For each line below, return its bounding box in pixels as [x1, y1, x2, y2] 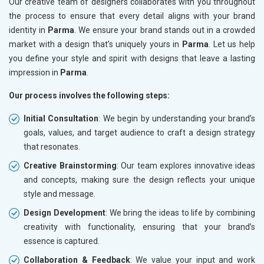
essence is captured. [24, 236, 100, 246]
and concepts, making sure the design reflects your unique [24, 175, 255, 185]
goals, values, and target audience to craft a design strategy [24, 128, 255, 138]
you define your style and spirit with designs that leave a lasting [9, 54, 255, 64]
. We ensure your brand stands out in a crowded [74, 25, 256, 35]
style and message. [24, 189, 95, 199]
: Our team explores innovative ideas [116, 161, 255, 171]
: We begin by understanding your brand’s [98, 114, 256, 124]
